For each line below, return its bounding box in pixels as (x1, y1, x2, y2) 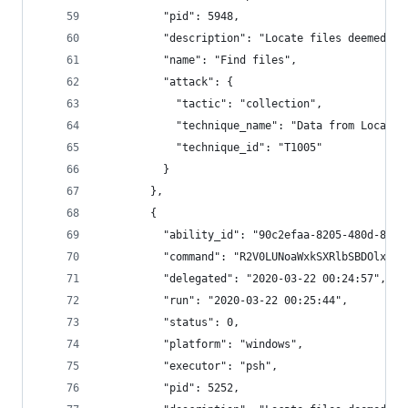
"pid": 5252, (99, 382, 240, 394)
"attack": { (99, 76, 233, 88)
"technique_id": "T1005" (99, 141, 322, 154)
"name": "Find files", (99, 54, 297, 66)
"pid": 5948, (99, 10, 240, 23)
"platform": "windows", (99, 338, 303, 351)
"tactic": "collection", (99, 97, 322, 110)
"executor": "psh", (99, 360, 278, 372)
